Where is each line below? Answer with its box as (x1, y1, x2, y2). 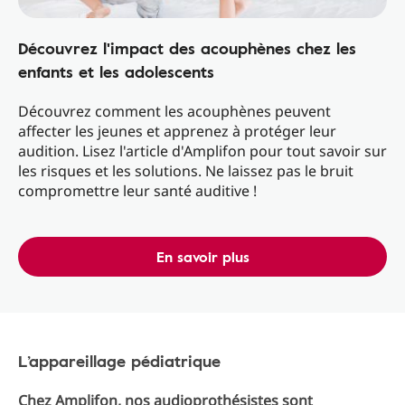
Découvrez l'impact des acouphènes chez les (18, 36, 356, 60)
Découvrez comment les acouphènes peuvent (18, 101, 331, 121)
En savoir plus (155, 246, 250, 268)
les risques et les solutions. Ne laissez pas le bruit (18, 161, 353, 181)
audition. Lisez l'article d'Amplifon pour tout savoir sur (18, 141, 387, 161)
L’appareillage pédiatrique (18, 349, 221, 372)
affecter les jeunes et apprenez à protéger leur (18, 121, 336, 141)
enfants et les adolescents (18, 60, 214, 83)
